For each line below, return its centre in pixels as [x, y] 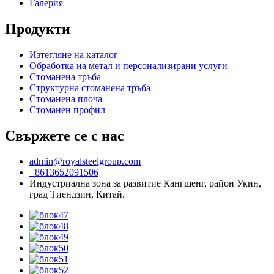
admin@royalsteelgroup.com [85, 161]
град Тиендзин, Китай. [77, 194]
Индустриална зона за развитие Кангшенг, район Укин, [145, 183]
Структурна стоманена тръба [90, 87]
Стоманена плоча [66, 98]
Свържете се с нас [65, 135]
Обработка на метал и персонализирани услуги [128, 65]
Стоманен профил [67, 109]
